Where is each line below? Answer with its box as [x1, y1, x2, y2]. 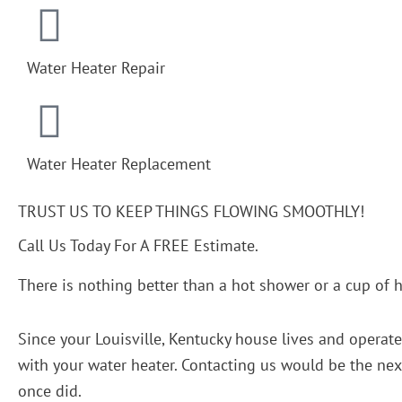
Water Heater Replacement [27, 153, 211, 174]
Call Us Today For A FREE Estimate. [18, 234, 258, 256]
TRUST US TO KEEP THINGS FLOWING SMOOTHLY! [18, 200, 364, 222]
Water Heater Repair [27, 57, 165, 78]
